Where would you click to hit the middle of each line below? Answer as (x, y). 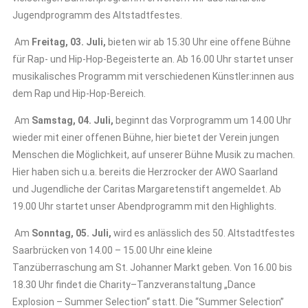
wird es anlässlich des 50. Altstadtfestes (204, 233)
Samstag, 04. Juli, (73, 120)
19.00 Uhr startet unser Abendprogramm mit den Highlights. (144, 206)
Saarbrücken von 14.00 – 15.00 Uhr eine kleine (112, 250)
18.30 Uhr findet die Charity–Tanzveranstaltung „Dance (134, 285)
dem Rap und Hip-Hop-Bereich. (80, 93)
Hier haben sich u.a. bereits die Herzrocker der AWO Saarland (145, 172)
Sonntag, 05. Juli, (71, 233)
